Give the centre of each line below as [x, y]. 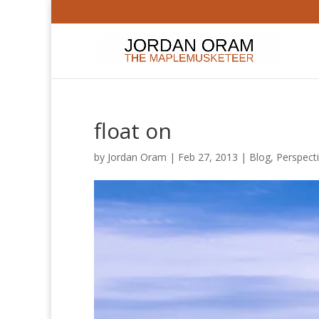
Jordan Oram [137, 157]
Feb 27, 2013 [208, 157]
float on [133, 131]
